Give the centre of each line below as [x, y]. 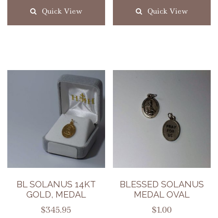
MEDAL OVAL [162, 194]
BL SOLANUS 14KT [56, 184]
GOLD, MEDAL [56, 194]
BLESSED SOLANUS [162, 184]
